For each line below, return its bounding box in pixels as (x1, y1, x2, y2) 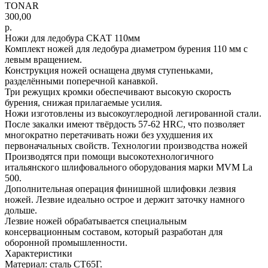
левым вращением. (5, 54, 82, 65)
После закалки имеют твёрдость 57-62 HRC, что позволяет (5, 118, 245, 129)
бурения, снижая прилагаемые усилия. (5, 97, 162, 108)
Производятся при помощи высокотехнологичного (5, 151, 214, 162)
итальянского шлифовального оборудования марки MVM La (5, 162, 252, 172)
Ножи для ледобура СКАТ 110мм (5, 32, 140, 43)
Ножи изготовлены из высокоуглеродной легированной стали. (5, 108, 261, 118)
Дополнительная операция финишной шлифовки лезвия (5, 183, 236, 194)
